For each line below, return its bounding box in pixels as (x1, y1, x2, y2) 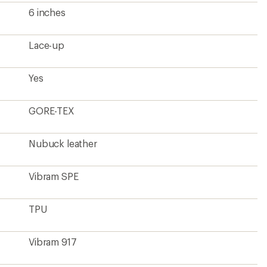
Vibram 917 (29, 235, 77, 247)
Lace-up (29, 39, 64, 51)
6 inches (29, 6, 66, 18)
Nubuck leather (29, 137, 97, 149)
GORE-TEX (29, 104, 74, 116)
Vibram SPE (29, 170, 79, 182)
